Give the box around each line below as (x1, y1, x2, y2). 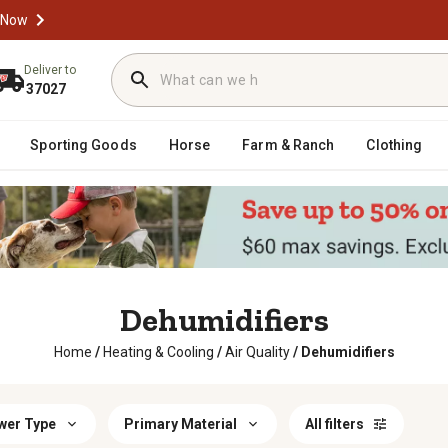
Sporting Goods (30, 137, 137, 153)
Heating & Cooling (102, 344, 214, 360)
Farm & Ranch (242, 137, 335, 153)
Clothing (366, 137, 423, 153)
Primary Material (124, 416, 237, 432)
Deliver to (24, 62, 76, 77)
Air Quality (224, 344, 290, 360)
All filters (305, 416, 364, 432)
